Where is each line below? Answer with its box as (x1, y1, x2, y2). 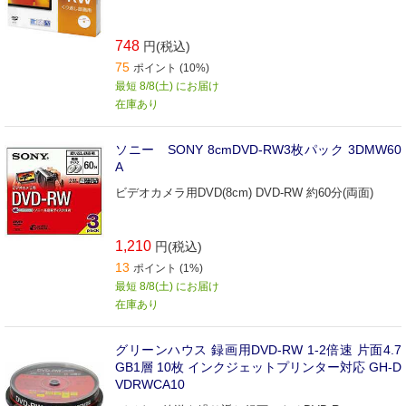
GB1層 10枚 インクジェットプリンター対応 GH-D (115, 360, 401, 375)
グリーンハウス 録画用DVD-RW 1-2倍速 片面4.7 (115, 343, 401, 358)
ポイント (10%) (133, 62, 209, 75)
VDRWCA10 (115, 377, 185, 392)
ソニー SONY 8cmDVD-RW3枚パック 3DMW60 (115, 142, 401, 158)
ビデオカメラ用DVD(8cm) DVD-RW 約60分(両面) (115, 186, 373, 200)
